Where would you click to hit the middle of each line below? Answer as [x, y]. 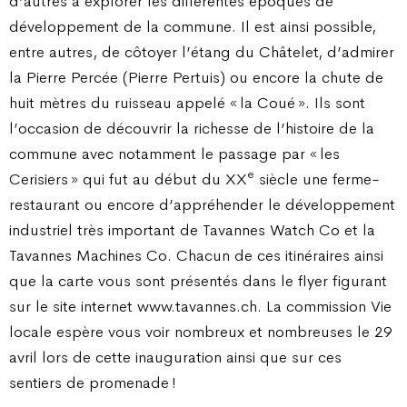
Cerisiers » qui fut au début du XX [128, 179]
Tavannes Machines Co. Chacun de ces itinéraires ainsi [196, 255]
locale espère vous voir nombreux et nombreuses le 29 [201, 331]
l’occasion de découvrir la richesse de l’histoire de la [192, 128]
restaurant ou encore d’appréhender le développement [202, 204]
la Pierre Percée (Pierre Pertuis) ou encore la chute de [196, 77]
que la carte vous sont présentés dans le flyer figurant [198, 280]
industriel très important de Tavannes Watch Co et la [192, 229]
